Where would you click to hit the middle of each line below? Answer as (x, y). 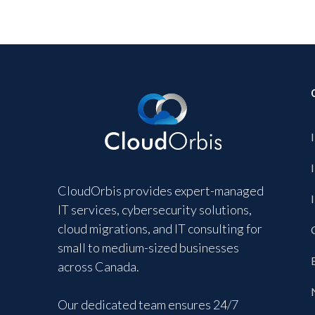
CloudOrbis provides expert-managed (161, 191)
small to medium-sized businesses (148, 247)
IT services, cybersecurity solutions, (155, 210)
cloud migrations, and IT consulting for (160, 229)
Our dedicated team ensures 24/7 (148, 304)
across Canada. (98, 266)
